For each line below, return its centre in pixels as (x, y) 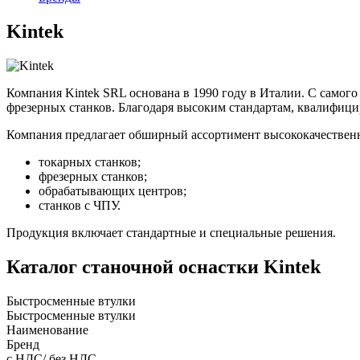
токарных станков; (90, 162)
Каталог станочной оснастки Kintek (164, 266)
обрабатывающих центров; (112, 190)
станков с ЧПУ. (80, 205)
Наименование (47, 329)
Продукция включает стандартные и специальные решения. (171, 232)
